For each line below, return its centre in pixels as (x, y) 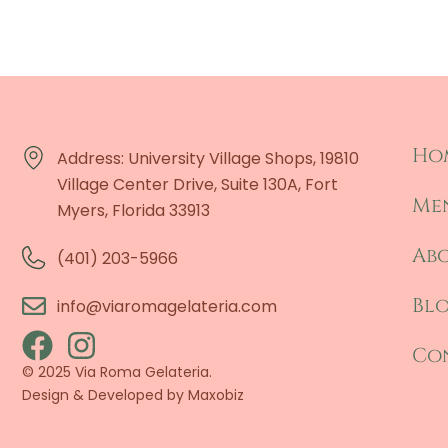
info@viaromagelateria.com (167, 307)
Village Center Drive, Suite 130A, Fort (197, 185)
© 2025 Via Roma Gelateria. (119, 372)
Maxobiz (216, 395)
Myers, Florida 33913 (133, 211)
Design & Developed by (105, 395)
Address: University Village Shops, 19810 (208, 159)
